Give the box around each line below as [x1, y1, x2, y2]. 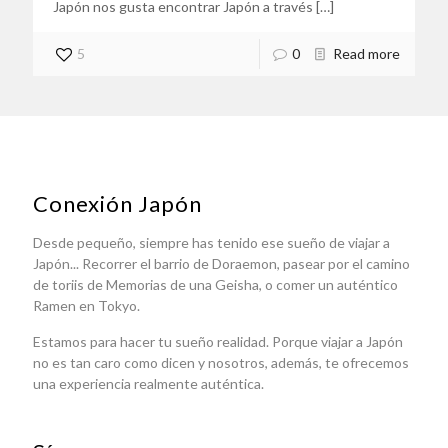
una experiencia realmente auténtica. [33, 375, 264, 393]
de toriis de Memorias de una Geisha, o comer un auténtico [33, 276, 398, 294]
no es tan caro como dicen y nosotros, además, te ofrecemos [33, 354, 409, 372]
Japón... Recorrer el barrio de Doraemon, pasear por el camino [33, 255, 410, 273]
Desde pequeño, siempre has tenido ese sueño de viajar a [33, 234, 390, 252]
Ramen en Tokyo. [33, 297, 140, 315]
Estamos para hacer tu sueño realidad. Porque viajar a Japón [33, 333, 403, 351]
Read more [333, 45, 400, 63]
